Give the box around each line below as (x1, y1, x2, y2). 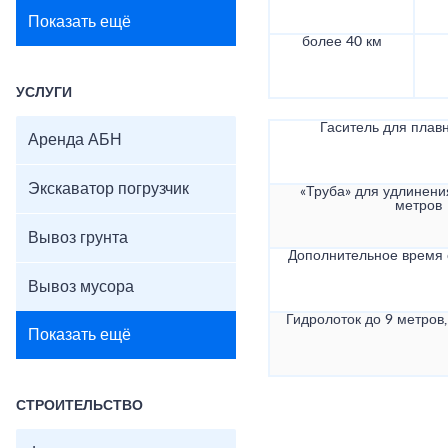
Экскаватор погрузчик (28, 181, 189, 197)
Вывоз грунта (28, 230, 128, 246)
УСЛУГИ (16, 86, 72, 100)
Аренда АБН (28, 132, 122, 148)
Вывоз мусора (28, 279, 134, 295)
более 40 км (301, 35, 382, 50)
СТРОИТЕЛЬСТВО (16, 399, 143, 413)
